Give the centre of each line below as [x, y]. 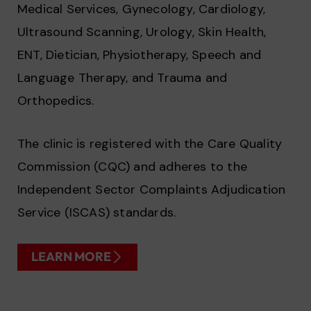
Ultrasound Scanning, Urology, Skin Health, [142, 32]
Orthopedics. [56, 100]
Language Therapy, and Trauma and [123, 77]
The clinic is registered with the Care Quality [150, 143]
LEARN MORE [71, 257]
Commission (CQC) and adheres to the [133, 166]
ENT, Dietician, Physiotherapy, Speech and [140, 54]
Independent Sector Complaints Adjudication [152, 189]
